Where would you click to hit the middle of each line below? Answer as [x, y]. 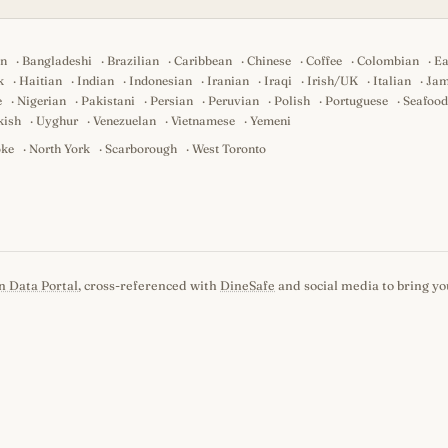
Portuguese [356, 100]
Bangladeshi [57, 60]
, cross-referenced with [149, 285]
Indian [95, 80]
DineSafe [247, 285]
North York [59, 148]
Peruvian [233, 100]
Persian [171, 100]
